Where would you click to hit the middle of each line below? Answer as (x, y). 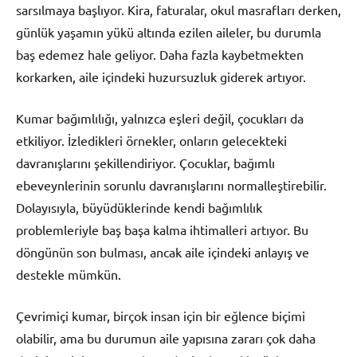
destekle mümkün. (69, 275)
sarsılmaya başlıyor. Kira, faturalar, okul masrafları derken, (178, 10)
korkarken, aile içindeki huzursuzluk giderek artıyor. (161, 77)
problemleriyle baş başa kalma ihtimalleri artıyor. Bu (162, 230)
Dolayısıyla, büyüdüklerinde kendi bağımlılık (139, 208)
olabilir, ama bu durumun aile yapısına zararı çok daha (166, 338)
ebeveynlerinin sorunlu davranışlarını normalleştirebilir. (171, 185)
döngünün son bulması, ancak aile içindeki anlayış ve (163, 252)
